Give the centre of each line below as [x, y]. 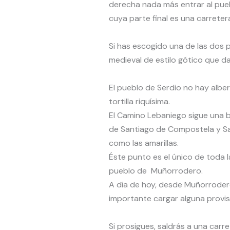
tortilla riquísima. [139, 101]
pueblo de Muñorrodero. [156, 170]
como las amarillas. [143, 143]
